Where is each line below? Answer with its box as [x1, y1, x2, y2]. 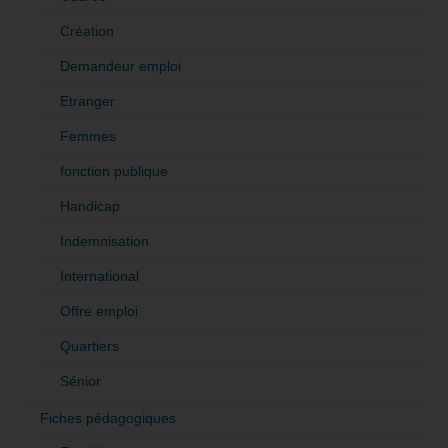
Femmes [60, 127, 116, 144]
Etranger [60, 92, 115, 109]
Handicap [60, 197, 120, 214]
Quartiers [60, 337, 119, 354]
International [60, 267, 139, 284]
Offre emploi [60, 302, 138, 319]
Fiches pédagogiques [40, 409, 176, 426]
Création [60, 22, 114, 39]
